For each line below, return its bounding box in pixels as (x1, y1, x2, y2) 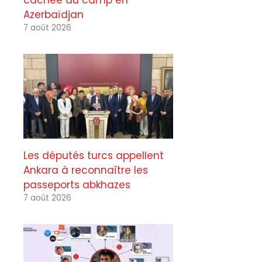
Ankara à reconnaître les (23, 163, 148, 178)
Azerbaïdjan (23, 8, 84, 22)
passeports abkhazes (23, 178, 130, 192)
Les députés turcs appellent (23, 149, 164, 163)
